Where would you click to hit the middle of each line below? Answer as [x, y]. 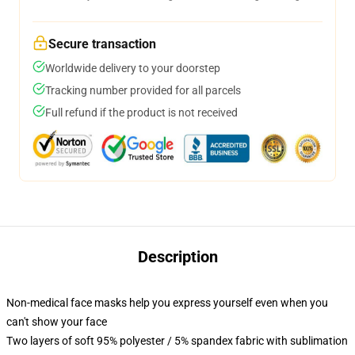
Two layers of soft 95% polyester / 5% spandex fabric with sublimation [177, 341]
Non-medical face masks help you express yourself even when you [167, 303]
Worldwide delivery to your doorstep [133, 68]
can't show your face [57, 322]
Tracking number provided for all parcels [143, 90]
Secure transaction [102, 44]
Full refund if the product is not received [141, 113]
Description [177, 257]
